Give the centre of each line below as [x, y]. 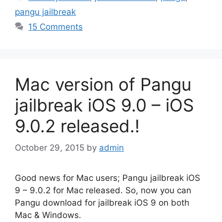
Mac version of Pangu [103, 84]
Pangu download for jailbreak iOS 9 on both [102, 203]
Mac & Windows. [48, 215]
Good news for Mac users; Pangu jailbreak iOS [108, 178]
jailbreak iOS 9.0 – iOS [104, 105]
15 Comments [56, 27]
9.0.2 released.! [77, 126]
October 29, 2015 [50, 148]
